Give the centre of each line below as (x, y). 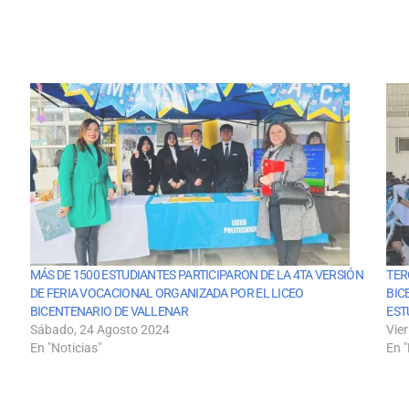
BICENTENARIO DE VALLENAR (109, 312)
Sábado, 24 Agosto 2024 (100, 330)
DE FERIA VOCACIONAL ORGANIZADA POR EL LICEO (167, 294)
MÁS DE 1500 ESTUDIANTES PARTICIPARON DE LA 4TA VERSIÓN (196, 275)
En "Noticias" (65, 348)
